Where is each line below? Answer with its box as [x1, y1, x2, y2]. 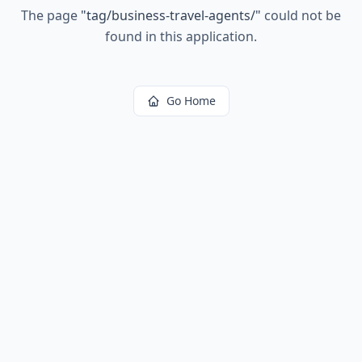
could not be [261, 6, 341, 24]
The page [21, 6, 81, 24]
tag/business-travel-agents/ [86, 6, 255, 24]
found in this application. [105, 27, 257, 45]
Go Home [166, 93, 216, 108]
